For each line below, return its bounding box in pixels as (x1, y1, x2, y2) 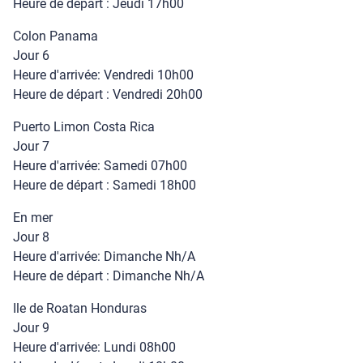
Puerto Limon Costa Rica (13, 119, 155, 135)
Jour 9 (13, 320, 49, 335)
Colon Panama (13, 28, 98, 44)
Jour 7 (13, 139, 49, 154)
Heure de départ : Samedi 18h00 (13, 177, 196, 193)
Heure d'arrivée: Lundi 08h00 (13, 340, 176, 355)
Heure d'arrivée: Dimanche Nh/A (13, 249, 195, 264)
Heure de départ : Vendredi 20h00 (13, 87, 203, 102)
